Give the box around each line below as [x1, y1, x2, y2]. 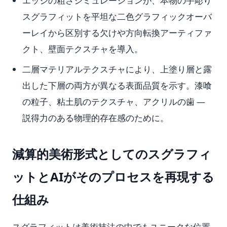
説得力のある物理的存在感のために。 [22, 112, 169, 124]
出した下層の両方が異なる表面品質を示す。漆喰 [22, 80, 212, 91]
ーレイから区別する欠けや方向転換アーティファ [22, 27, 212, 39]
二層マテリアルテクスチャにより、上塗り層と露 [22, 63, 212, 75]
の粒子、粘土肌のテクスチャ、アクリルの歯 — [22, 96, 205, 107]
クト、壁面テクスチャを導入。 [22, 43, 143, 55]
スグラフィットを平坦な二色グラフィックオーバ [22, 11, 212, 22]
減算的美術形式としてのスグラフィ [12, 145, 211, 162]
